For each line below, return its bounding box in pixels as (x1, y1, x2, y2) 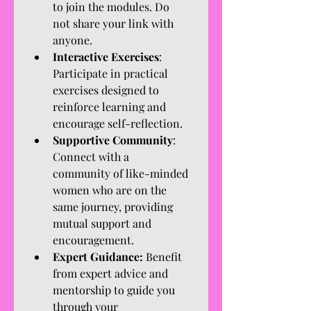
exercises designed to (53, 83, 159, 97)
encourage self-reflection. (53, 116, 183, 131)
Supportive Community (53, 133, 173, 147)
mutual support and (53, 216, 151, 230)
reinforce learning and (53, 99, 166, 114)
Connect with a (53, 149, 129, 164)
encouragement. (53, 233, 134, 247)
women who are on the (53, 183, 167, 197)
